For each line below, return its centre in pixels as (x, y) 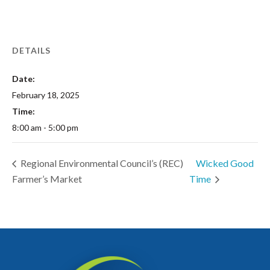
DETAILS (31, 50)
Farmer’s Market (47, 178)
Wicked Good (225, 163)
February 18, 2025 (46, 95)
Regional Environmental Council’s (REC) (101, 163)
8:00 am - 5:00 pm (45, 127)
